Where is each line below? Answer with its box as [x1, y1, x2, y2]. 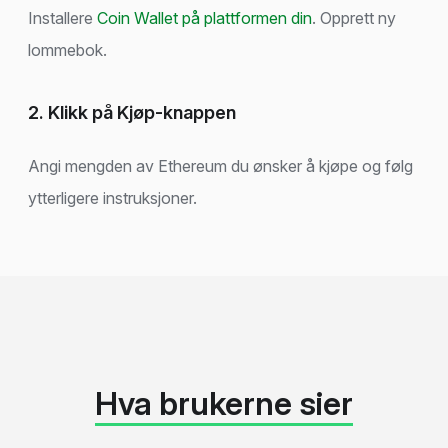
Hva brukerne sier [95, 383, 353, 423]
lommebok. [28, 39, 107, 60]
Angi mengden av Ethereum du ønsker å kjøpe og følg [28, 156, 413, 177]
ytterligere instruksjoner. [28, 188, 197, 209]
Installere [28, 7, 97, 28]
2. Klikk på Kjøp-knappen [28, 101, 236, 123]
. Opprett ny [312, 7, 396, 28]
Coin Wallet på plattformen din [97, 7, 312, 28]
